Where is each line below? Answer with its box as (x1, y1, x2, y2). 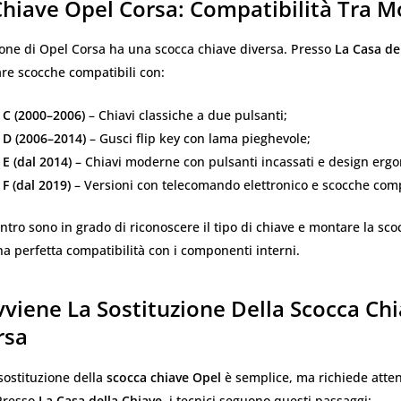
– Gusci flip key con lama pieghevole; (86, 130, 311, 148)
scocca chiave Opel (107, 368, 221, 386)
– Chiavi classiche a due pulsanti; (85, 107, 287, 124)
